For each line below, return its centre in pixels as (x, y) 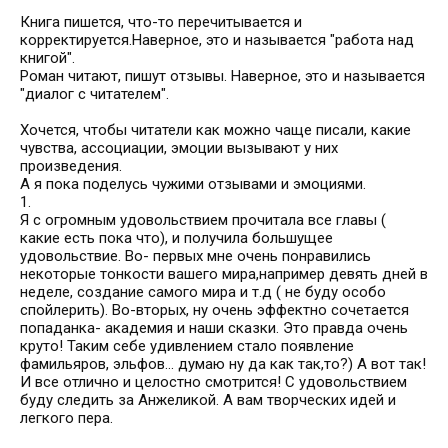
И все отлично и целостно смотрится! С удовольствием (213, 382)
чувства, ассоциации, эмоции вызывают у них (179, 148)
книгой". (47, 58)
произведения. (71, 166)
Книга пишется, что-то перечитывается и (161, 22)
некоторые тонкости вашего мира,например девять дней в (224, 274)
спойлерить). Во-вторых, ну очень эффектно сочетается (214, 310)
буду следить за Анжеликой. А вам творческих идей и (208, 400)
